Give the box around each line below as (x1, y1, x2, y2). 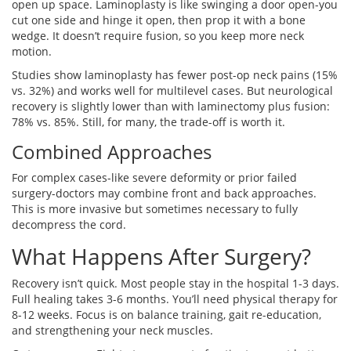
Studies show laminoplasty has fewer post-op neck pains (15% (12, 67, 338, 83)
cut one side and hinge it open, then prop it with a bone (12, 13, 306, 28)
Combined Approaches (12, 139, 212, 165)
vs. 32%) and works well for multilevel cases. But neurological (12, 83, 333, 99)
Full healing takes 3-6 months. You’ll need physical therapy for (12, 291, 338, 307)
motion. (12, 44, 52, 60)
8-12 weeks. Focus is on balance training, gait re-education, (12, 307, 321, 323)
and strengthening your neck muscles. (12, 323, 213, 338)
